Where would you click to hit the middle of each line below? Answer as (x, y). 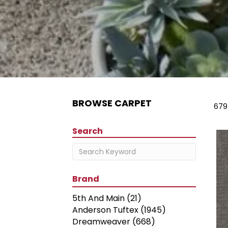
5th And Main (98, 198)
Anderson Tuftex (105, 210)
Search (88, 131)
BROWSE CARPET (112, 103)
